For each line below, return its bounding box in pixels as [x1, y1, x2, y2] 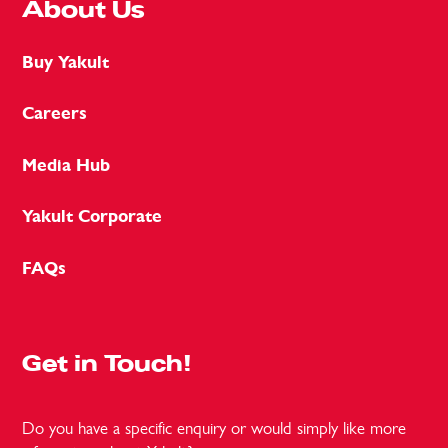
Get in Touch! [22, 354, 192, 375]
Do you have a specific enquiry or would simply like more [22, 417, 406, 438]
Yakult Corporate [22, 206, 162, 228]
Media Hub [22, 154, 110, 176]
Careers [22, 103, 87, 125]
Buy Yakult [22, 51, 109, 73]
